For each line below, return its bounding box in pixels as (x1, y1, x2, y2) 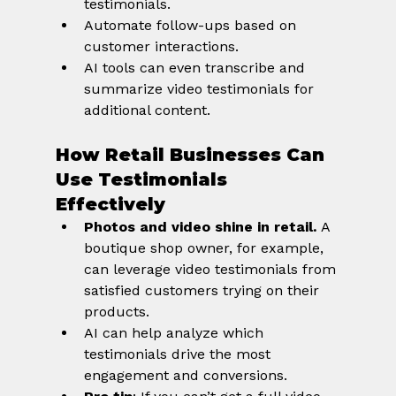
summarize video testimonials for (83, 80, 318, 98)
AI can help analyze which (83, 324, 268, 342)
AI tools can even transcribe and (83, 59, 309, 77)
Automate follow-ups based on (83, 17, 301, 34)
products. (83, 303, 149, 321)
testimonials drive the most (83, 346, 275, 363)
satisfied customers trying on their (83, 282, 324, 300)
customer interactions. (83, 38, 239, 56)
